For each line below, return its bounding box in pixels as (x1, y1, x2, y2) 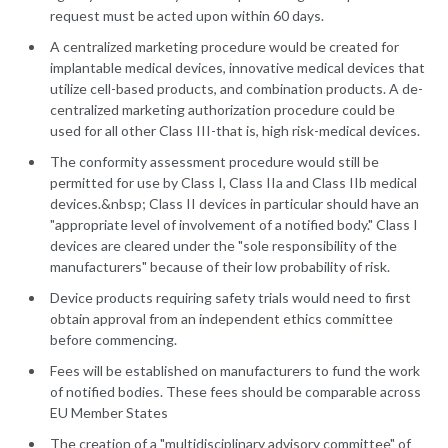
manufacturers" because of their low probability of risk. (50, 258, 390, 276)
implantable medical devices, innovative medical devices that (50, 59, 425, 77)
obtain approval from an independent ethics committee (50, 310, 393, 328)
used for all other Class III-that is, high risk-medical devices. (50, 122, 420, 140)
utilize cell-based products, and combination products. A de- (50, 80, 423, 98)
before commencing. (50, 331, 177, 349)
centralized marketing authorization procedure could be (50, 101, 395, 119)
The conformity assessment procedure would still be (50, 153, 379, 171)
